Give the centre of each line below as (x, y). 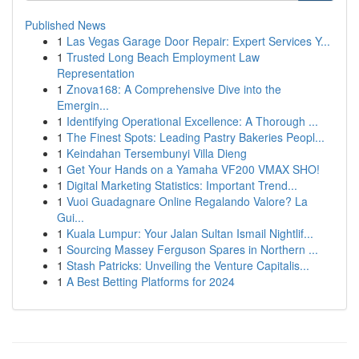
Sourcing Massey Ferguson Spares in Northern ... (192, 249)
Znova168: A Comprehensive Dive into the (174, 89)
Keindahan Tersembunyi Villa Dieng (157, 153)
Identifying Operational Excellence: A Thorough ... (192, 121)
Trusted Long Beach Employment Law (163, 57)
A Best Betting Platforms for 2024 (151, 281)
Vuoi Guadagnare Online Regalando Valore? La (187, 201)
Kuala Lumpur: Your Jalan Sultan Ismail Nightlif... (190, 233)
